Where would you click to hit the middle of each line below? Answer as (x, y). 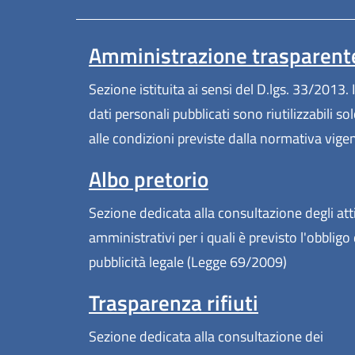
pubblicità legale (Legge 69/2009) (188, 262)
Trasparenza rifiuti (174, 303)
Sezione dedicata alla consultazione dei (206, 337)
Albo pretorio (149, 179)
